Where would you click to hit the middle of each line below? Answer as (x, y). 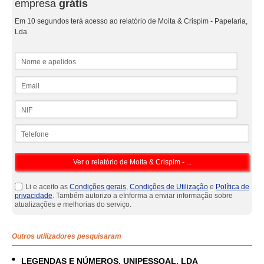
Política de (232, 187)
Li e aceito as (47, 187)
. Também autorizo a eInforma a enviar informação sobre (143, 196)
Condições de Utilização (169, 187)
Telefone (29, 128)
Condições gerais (98, 187)
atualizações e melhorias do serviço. (73, 204)
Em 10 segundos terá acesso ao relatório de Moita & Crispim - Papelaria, (131, 21)
